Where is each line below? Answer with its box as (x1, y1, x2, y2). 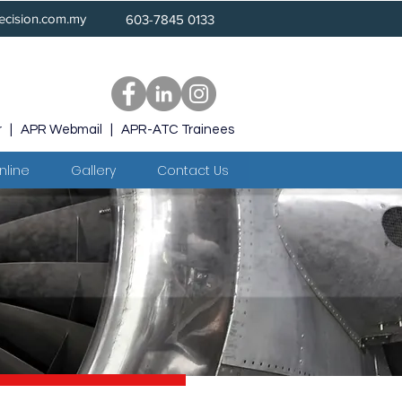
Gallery (71, 162, 116, 179)
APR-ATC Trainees (121, 123, 234, 136)
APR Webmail (21, 123, 102, 136)
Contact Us (157, 162, 229, 179)
